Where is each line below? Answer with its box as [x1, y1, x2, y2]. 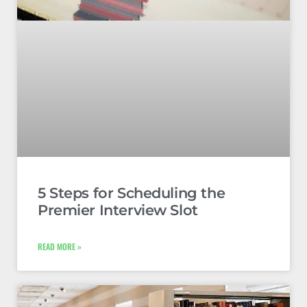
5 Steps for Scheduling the [38, 184, 225, 201]
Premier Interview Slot [38, 201, 198, 219]
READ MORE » [38, 240, 82, 252]
